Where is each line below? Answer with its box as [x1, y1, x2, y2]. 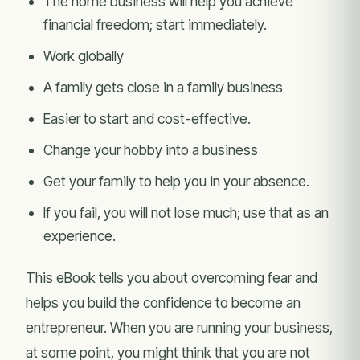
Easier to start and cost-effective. [43, 110, 251, 127]
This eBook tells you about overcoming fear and [26, 269, 317, 286]
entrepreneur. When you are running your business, [26, 319, 333, 336]
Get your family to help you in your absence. [43, 173, 309, 190]
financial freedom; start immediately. [43, 16, 270, 33]
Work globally [43, 47, 124, 64]
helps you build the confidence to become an [26, 294, 301, 311]
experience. [43, 227, 116, 244]
